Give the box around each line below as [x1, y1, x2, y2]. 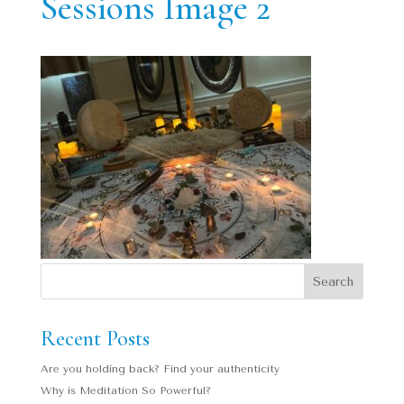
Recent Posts [40, 326, 150, 352]
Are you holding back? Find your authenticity [40, 363, 280, 375]
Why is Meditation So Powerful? [40, 384, 211, 397]
